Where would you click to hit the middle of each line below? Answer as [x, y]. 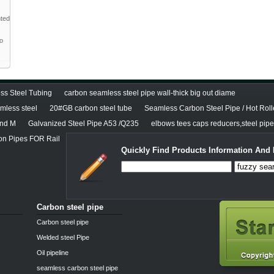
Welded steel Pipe [63, 237]
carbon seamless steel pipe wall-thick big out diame [150, 93]
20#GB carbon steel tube [91, 108]
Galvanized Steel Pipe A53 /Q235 [83, 124]
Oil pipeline [53, 253]
